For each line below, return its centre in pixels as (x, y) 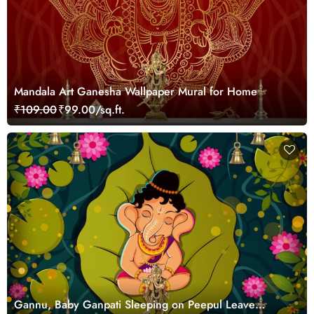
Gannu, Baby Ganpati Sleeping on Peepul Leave (135, 304)
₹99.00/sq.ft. (91, 109)
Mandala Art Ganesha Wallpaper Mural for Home (136, 91)
